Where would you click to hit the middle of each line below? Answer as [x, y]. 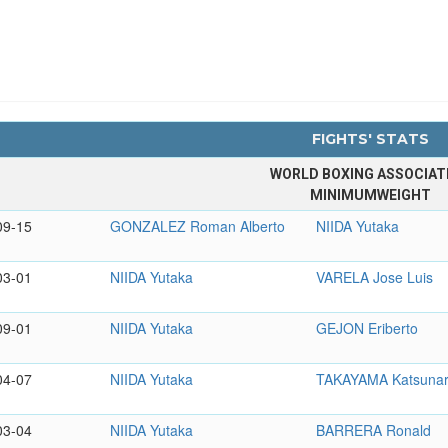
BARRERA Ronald [374, 429]
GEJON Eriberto [367, 327]
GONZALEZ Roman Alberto [198, 225]
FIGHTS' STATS [370, 138]
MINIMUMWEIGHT [370, 194]
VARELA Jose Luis [375, 276]
